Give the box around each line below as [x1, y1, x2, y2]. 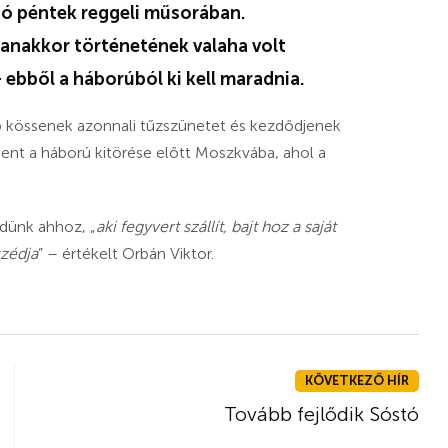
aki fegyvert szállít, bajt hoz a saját [96, 216, 336, 236]
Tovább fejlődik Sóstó [224, 401, 419, 426]
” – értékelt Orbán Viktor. [38, 243, 214, 263]
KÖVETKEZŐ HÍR [305, 372, 409, 388]
